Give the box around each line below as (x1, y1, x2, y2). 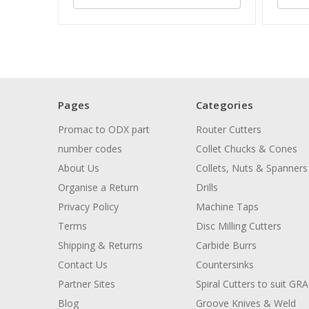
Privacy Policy (58, 200, 119, 214)
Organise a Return (58, 181, 139, 195)
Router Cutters (195, 123, 261, 137)
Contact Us (58, 258, 108, 272)
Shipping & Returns (58, 239, 143, 252)
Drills (195, 181, 218, 195)
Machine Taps (195, 200, 259, 214)
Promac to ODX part (58, 123, 150, 137)
